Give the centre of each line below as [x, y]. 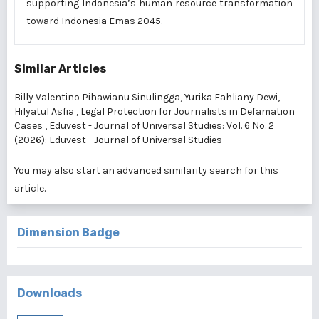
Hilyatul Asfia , [47, 111]
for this [260, 171]
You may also [45, 171]
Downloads [49, 293]
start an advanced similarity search [159, 171]
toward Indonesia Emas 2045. [94, 21]
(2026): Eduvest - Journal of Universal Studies [118, 140]
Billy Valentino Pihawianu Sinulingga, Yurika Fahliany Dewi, [147, 97]
